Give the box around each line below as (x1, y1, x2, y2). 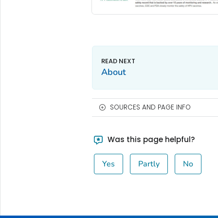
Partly (138, 158, 160, 169)
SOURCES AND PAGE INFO (109, 102, 191, 112)
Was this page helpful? (106, 134, 195, 145)
